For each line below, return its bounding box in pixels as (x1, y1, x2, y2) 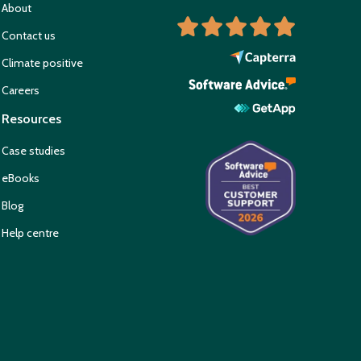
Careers (2, 83, 40, 98)
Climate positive (2, 56, 84, 71)
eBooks (2, 171, 40, 186)
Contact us (2, 28, 56, 44)
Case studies (2, 143, 66, 159)
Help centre (2, 226, 60, 241)
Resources (2, 111, 62, 127)
